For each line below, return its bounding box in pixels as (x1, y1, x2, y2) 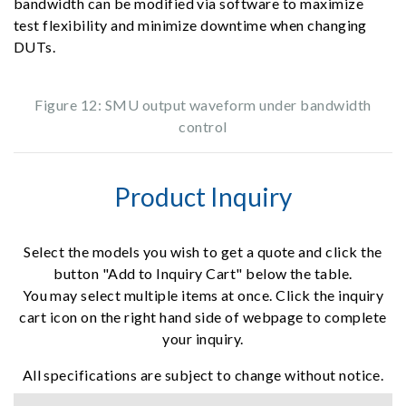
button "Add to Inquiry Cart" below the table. (53, 264, 353, 282)
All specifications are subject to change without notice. (22, 365, 384, 383)
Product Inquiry (114, 180, 292, 212)
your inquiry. (162, 329, 244, 347)
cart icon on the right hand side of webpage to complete (19, 307, 387, 325)
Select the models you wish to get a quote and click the (24, 242, 382, 260)
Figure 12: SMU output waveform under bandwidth (34, 95, 372, 113)
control (179, 117, 227, 135)
